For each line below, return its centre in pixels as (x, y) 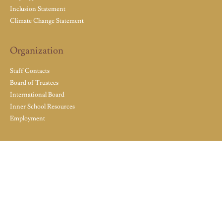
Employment (28, 119)
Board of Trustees (34, 83)
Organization (37, 50)
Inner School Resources (42, 107)
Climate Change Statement (47, 21)
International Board (37, 95)
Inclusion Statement (38, 9)
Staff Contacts (30, 71)
